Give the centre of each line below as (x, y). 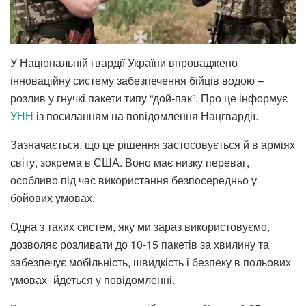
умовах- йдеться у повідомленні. (93, 279)
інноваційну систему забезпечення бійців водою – (137, 80)
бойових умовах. (53, 197)
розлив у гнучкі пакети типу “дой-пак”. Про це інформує (149, 98)
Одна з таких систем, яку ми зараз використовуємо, (140, 226)
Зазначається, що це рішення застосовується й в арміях (153, 144)
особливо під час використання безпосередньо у (134, 180)
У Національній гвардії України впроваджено (124, 62)
